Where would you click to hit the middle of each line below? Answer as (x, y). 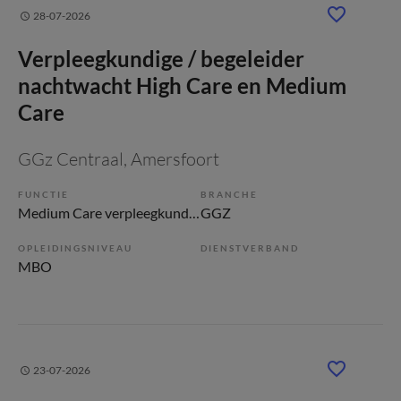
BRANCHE (229, 194)
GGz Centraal (71, 159)
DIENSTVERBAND (250, 248)
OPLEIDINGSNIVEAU (75, 248)
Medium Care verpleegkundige (194, 213)
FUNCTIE (43, 194)
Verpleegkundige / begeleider (161, 59)
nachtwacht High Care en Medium (182, 85)
